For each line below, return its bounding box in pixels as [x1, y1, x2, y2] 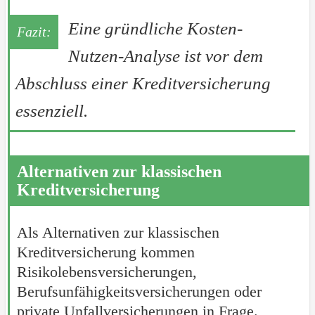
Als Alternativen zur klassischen [16, 224, 219, 242]
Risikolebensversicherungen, [16, 263, 197, 281]
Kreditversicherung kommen [16, 243, 195, 262]
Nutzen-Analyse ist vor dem [67, 46, 263, 66]
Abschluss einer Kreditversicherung [15, 74, 271, 94]
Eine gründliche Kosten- [67, 19, 243, 39]
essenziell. [15, 101, 88, 121]
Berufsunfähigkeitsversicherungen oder [16, 283, 262, 301]
